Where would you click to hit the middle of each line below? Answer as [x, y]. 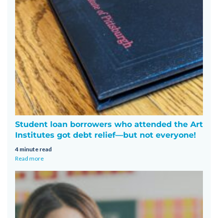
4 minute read [33, 149]
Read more [29, 158]
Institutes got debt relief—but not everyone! [106, 135]
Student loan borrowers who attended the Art [109, 124]
